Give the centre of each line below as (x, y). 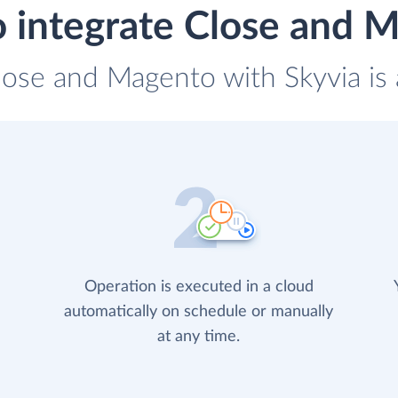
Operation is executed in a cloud (199, 287)
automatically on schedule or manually (199, 312)
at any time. (199, 337)
